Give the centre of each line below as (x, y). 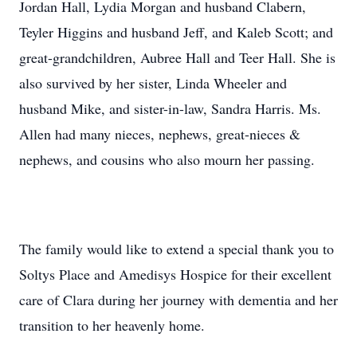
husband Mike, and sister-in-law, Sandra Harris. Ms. (170, 108)
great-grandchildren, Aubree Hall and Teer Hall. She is (177, 57)
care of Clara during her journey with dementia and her (178, 300)
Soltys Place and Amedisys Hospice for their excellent (175, 274)
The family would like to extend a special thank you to (177, 249)
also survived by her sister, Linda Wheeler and (153, 83)
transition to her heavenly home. (112, 325)
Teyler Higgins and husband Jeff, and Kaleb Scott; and (176, 32)
